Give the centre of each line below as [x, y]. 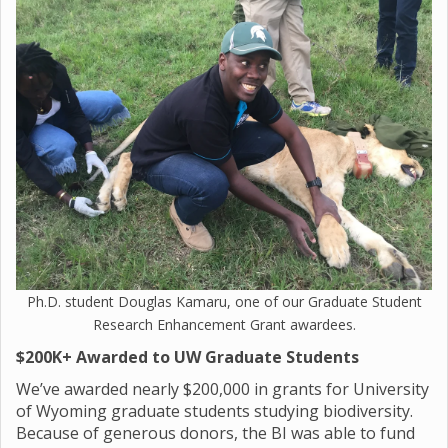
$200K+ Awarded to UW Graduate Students [187, 357]
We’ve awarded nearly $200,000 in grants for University [222, 389]
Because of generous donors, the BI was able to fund [215, 433]
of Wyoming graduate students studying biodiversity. [214, 411]
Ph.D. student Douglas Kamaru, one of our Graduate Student [224, 301]
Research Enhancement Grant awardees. [224, 324]
